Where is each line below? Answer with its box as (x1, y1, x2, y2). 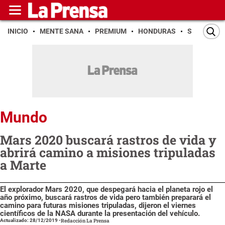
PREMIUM (95, 27, 127, 35)
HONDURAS (138, 27, 176, 35)
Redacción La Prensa (61, 217, 109, 224)
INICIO (8, 27, 28, 35)
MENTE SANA (40, 27, 83, 35)
